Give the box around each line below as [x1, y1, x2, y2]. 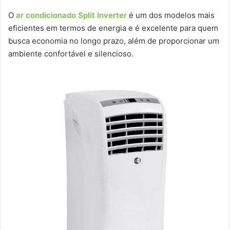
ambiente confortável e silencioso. [8, 49, 133, 59]
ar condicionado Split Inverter [16, 10, 127, 21]
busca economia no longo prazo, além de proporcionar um [8, 36, 219, 46]
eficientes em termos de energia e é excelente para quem [8, 23, 218, 33]
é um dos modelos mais [129, 10, 215, 21]
